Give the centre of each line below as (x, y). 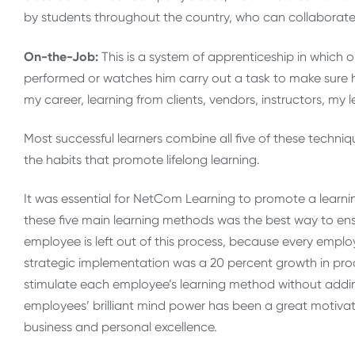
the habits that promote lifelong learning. (142, 159)
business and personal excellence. (120, 327)
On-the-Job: (63, 56)
